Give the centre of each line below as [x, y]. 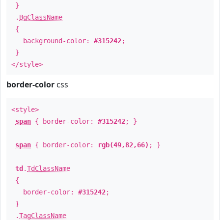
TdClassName [49, 168]
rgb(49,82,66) [123, 145]
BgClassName [41, 17]
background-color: [53, 41]
